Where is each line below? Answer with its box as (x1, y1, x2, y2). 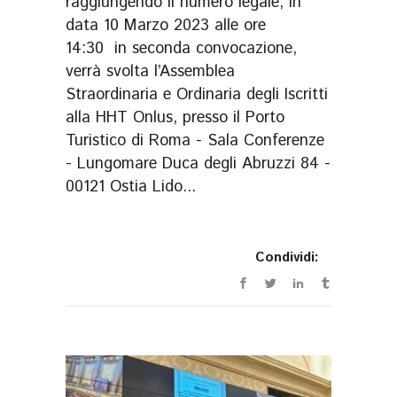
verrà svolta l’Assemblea (66, 60, 235, 84)
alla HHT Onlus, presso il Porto (66, 106, 284, 130)
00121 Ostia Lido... (66, 175, 196, 199)
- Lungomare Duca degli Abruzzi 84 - (66, 152, 331, 176)
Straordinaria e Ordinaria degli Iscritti (66, 83, 328, 107)
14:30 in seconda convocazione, (66, 37, 297, 61)
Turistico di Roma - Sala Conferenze (66, 129, 324, 153)
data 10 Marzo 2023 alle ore (66, 14, 266, 38)
